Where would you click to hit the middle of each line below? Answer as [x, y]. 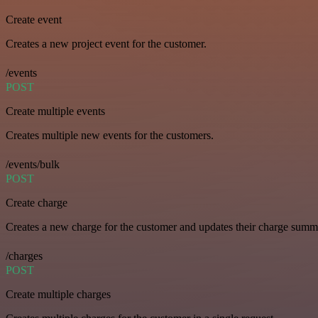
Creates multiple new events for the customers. [110, 136]
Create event [34, 20]
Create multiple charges [58, 295]
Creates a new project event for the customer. [106, 44]
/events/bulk [33, 165]
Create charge [37, 203]
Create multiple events [55, 111]
